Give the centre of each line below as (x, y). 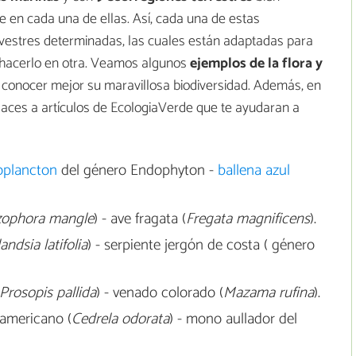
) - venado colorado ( (159, 293)
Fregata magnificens (248, 219)
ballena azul (253, 171)
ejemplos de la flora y (256, 64)
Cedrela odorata (120, 319)
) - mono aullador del (233, 319)
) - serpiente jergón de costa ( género (201, 245)
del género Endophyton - (137, 171)
